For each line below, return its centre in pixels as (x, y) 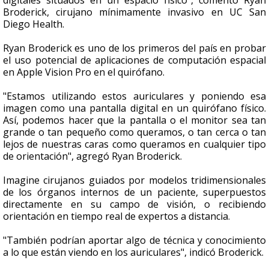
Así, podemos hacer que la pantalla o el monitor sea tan (134, 120)
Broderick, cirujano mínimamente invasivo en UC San (134, 12)
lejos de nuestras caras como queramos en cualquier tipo (134, 144)
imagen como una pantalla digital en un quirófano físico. (134, 108)
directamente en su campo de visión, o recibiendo (134, 204)
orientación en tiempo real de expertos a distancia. (118, 216)
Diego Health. (35, 24)
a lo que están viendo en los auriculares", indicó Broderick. (134, 252)
